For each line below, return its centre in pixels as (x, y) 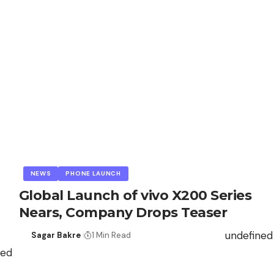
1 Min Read (112, 235)
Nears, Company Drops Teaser (123, 213)
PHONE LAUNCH (93, 174)
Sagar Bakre (56, 235)
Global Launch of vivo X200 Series (135, 196)
